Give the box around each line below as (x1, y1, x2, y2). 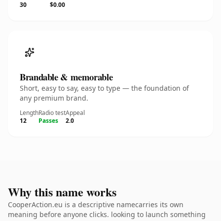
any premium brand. (20, 93, 88, 103)
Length (20, 109, 38, 117)
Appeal (66, 109, 85, 117)
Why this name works (8, 183, 116, 200)
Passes (38, 116, 58, 125)
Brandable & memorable (20, 70, 113, 83)
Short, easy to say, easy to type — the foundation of (20, 83, 189, 93)
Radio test (38, 109, 66, 117)
